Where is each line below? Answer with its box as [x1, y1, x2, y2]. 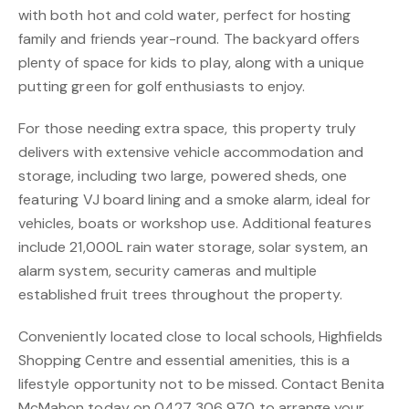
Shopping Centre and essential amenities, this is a [18, 351, 351, 370]
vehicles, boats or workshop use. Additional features [18, 214, 372, 233]
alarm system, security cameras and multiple [18, 261, 318, 280]
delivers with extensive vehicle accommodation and [18, 142, 364, 162]
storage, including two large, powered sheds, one [18, 166, 348, 185]
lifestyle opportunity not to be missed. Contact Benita [18, 374, 384, 393]
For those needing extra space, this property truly [18, 119, 357, 138]
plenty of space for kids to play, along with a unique [18, 53, 364, 72]
